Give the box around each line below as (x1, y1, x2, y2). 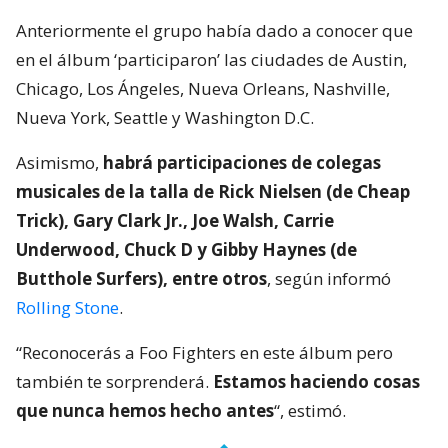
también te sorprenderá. (16, 369, 213, 393)
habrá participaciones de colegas (103, 150, 381, 174)
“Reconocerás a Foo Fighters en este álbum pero (16, 340, 393, 364)
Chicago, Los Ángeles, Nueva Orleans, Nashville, (16, 76, 390, 100)
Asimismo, (16, 150, 103, 174)
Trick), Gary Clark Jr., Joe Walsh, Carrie (16, 208, 334, 232)
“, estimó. (274, 398, 346, 422)
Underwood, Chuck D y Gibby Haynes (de (16, 237, 357, 261)
